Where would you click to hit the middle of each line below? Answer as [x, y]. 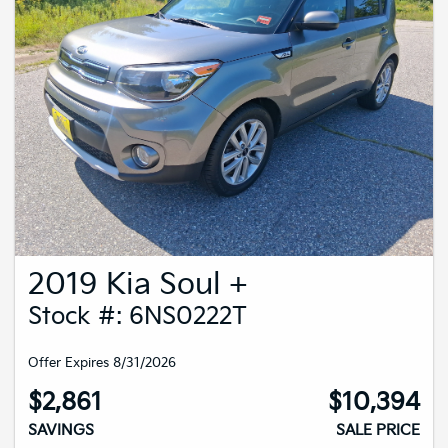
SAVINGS [61, 431]
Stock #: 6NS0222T [137, 317]
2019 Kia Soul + [138, 285]
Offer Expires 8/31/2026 [102, 363]
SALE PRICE [378, 431]
